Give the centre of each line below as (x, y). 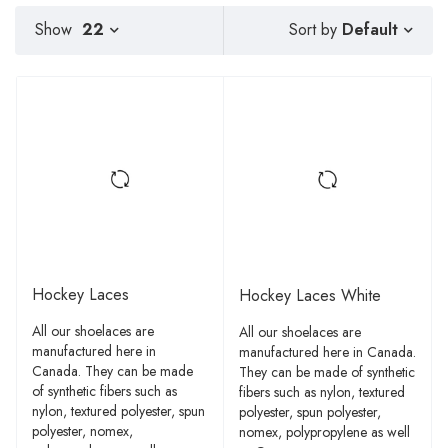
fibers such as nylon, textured (322, 392)
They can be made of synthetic (327, 372)
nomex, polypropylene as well (324, 432)
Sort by (313, 30)
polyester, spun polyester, (310, 412)
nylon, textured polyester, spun (118, 411)
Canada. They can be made (112, 371)
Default (370, 29)
